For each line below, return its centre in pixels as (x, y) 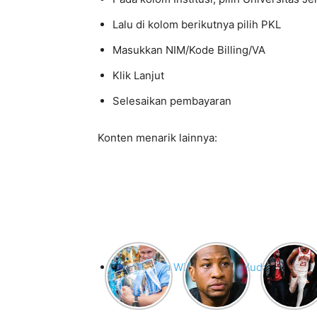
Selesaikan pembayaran (172, 101)
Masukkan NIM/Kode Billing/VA (189, 50)
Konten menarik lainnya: (157, 138)
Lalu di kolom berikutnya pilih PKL (197, 24)
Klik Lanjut (138, 75)
